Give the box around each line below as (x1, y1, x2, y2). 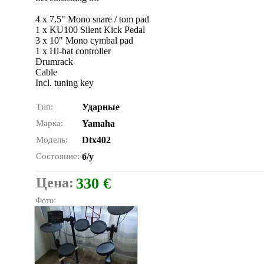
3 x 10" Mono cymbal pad (35, 35, 133, 45)
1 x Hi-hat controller (35, 46, 111, 56)
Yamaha (82, 118, 115, 128)
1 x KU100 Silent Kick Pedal (35, 25, 145, 35)
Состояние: (36, 151, 80, 161)
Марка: (36, 118, 63, 128)
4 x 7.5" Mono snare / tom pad (35, 14, 149, 24)
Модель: (36, 135, 68, 144)
